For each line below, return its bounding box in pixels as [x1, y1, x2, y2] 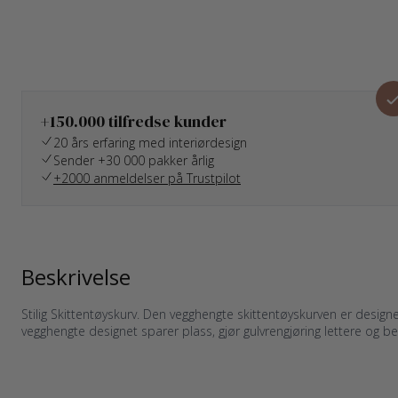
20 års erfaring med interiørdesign [53, 134, 247, 151]
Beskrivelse [21, 262, 131, 291]
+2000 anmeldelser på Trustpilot [53, 170, 241, 187]
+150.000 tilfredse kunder [40, 110, 227, 132]
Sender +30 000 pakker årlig [53, 152, 214, 169]
